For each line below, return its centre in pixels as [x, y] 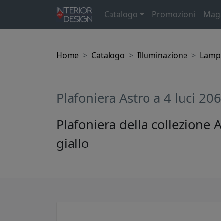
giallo [73, 144]
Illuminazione [162, 55]
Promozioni [174, 14]
